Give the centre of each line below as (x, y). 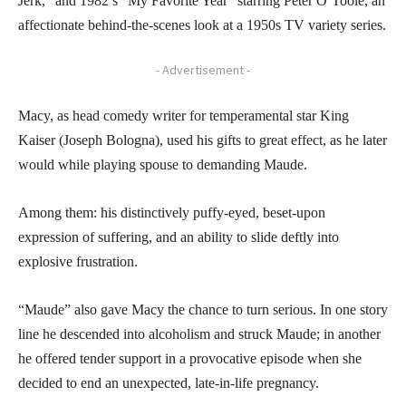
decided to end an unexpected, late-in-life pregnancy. (169, 382)
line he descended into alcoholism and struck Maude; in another (199, 333)
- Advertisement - (203, 69)
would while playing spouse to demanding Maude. (163, 164)
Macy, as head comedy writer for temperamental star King (184, 115)
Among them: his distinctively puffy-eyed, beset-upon (172, 212)
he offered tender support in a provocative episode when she (190, 358)
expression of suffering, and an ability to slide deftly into (179, 237)
